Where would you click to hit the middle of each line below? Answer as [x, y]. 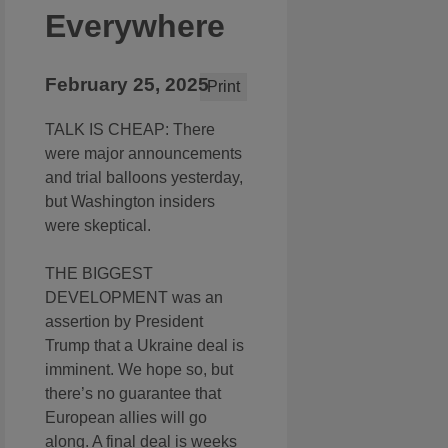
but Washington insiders [130, 202]
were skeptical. [98, 226]
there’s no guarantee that [133, 394]
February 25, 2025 [127, 85]
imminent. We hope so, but [139, 370]
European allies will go [126, 418]
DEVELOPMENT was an [134, 298]
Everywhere [135, 26]
